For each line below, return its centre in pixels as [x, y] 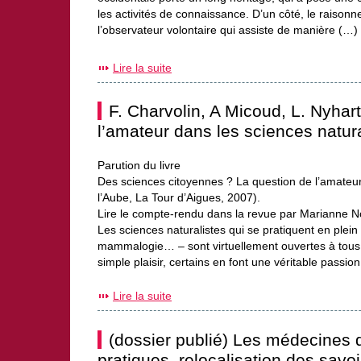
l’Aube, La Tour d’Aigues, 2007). [179, 198]
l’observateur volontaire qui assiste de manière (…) [228, 30]
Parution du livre [139, 166]
